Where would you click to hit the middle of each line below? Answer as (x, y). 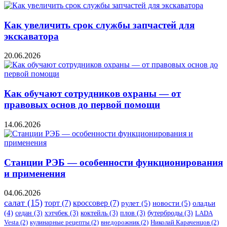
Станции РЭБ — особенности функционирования (113, 162)
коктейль (94, 213)
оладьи (204, 203)
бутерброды (165, 213)
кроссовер (90, 203)
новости (166, 203)
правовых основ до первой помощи (82, 105)
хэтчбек (56, 213)
